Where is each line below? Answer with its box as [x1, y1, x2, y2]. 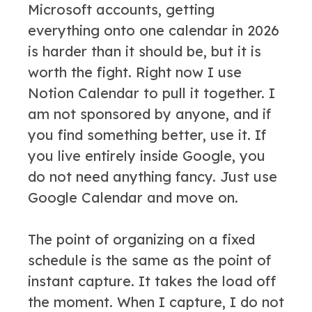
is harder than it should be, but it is [28, 42, 261, 60]
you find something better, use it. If [28, 126, 266, 143]
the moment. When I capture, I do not [28, 293, 284, 311]
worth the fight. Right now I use [28, 63, 242, 81]
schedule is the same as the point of [28, 251, 271, 269]
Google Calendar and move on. [28, 189, 238, 206]
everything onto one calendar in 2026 [28, 22, 279, 39]
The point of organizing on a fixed [28, 231, 255, 248]
